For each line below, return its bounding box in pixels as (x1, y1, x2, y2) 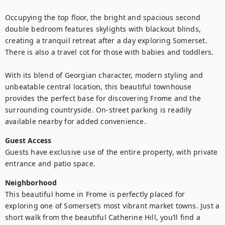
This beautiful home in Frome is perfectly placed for (5, 189, 185, 199)
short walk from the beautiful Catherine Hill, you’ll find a (5, 212, 200, 222)
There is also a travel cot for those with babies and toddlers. (5, 47, 214, 57)
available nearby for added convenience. (5, 117, 146, 126)
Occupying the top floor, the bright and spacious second (5, 13, 201, 22)
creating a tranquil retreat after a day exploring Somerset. (5, 36, 207, 45)
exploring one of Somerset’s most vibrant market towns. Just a (5, 201, 220, 210)
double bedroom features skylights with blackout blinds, (5, 24, 201, 34)
